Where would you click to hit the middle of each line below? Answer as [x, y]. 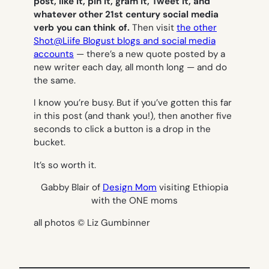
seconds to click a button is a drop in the [122, 129]
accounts [54, 54]
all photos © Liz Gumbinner [92, 223]
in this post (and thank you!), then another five [133, 116]
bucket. [50, 143]
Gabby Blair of [72, 187]
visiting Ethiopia [192, 187]
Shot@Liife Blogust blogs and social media [125, 41]
